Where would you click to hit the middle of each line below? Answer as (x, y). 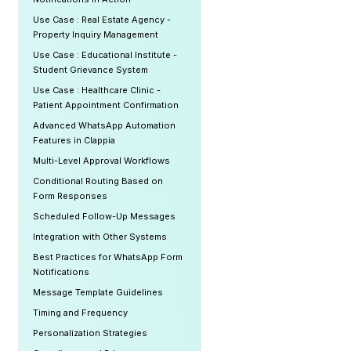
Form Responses (70, 196)
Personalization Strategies (90, 333)
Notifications (61, 272)
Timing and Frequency (80, 313)
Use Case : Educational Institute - (105, 55)
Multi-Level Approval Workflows (101, 161)
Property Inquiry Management (96, 34)
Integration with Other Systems (100, 237)
